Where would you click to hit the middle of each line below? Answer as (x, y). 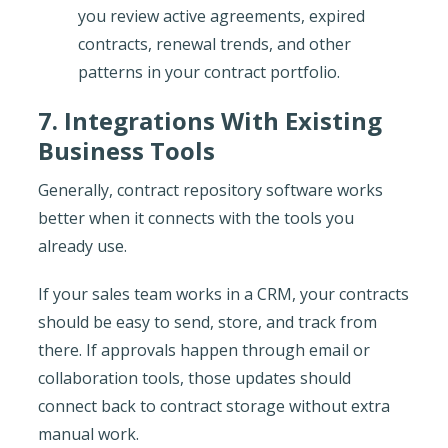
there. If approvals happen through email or (203, 349)
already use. (82, 245)
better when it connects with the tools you (195, 217)
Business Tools (126, 150)
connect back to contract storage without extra (213, 405)
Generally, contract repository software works (210, 189)
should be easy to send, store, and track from (207, 321)
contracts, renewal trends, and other (214, 43)
